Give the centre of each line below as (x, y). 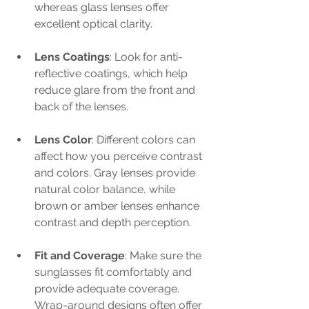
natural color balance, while (106, 189)
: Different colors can (145, 139)
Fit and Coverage (80, 255)
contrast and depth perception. (113, 222)
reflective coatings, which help (112, 73)
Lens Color (63, 139)
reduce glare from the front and (116, 90)
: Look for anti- (146, 57)
